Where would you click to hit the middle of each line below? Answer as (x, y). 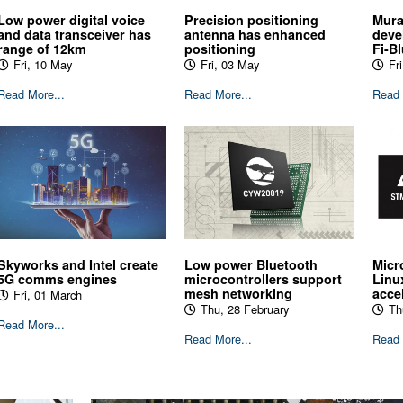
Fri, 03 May (230, 65)
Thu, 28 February (245, 309)
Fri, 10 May (42, 65)
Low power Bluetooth (251, 264)
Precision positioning (252, 20)
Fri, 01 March (47, 294)
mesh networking (239, 293)
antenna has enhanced (255, 35)
